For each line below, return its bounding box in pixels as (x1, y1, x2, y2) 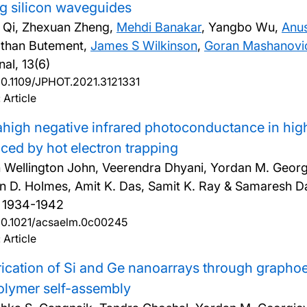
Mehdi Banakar (116, 20, 201, 35)
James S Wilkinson (90, 38, 197, 53)
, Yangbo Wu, (201, 20, 282, 35)
